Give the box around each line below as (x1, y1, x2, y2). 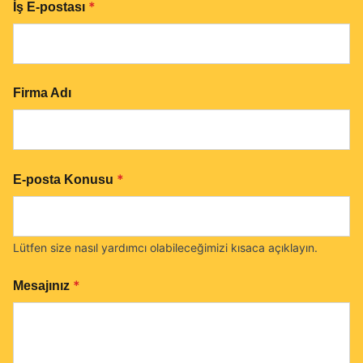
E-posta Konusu (13, 173, 113, 186)
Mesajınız (13, 279, 70, 293)
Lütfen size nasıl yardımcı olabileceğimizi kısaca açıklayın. (13, 241, 318, 254)
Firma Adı (13, 86, 71, 100)
